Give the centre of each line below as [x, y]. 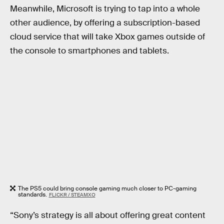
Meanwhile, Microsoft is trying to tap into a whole [105, 8]
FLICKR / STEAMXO [72, 195]
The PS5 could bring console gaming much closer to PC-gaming [107, 189]
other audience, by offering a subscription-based [105, 22]
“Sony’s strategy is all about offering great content [108, 215]
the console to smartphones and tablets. [89, 50]
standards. [32, 195]
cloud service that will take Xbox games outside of [107, 36]
